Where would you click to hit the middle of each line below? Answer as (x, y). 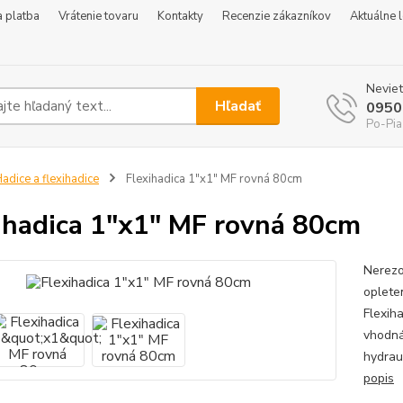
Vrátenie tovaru (99, 16)
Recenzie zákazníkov (277, 16)
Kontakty (180, 16)
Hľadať (238, 106)
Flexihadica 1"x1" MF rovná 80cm (212, 179)
